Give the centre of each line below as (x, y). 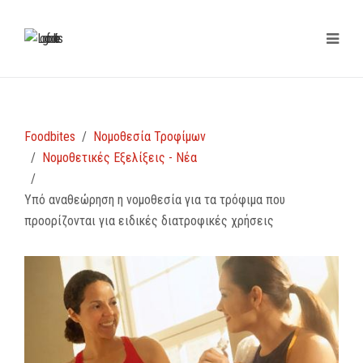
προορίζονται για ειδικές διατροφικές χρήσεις (149, 221)
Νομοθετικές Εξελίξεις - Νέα (120, 158)
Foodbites (50, 137)
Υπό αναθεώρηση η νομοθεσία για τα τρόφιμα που (155, 200)
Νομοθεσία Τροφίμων (149, 137)
